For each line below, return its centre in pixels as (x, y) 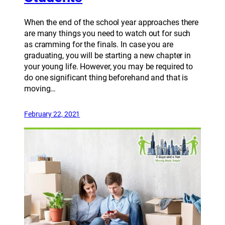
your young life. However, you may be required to (109, 67)
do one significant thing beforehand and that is (106, 78)
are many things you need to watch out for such (107, 34)
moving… (40, 89)
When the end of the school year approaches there (111, 23)
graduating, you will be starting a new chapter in (108, 56)
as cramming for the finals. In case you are (99, 45)
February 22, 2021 (52, 114)
